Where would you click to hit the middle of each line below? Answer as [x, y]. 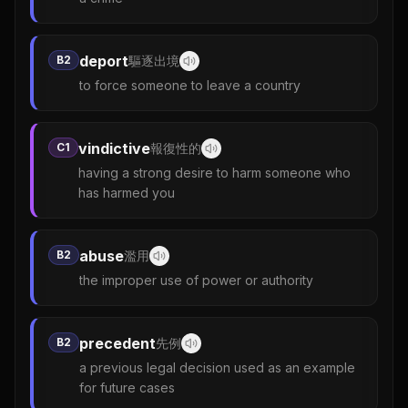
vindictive [114, 148]
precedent [117, 343]
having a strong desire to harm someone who [214, 172]
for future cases [127, 387]
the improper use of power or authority [196, 280]
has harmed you [127, 192]
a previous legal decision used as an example [217, 367]
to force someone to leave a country [190, 85]
